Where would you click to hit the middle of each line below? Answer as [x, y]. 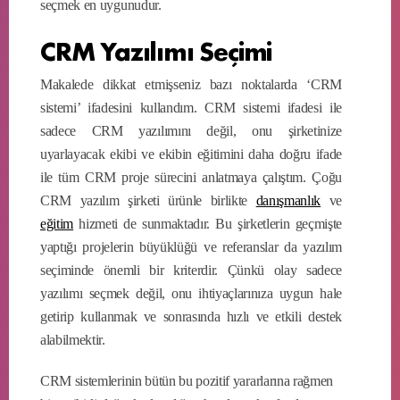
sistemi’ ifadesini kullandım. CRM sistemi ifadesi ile [191, 107]
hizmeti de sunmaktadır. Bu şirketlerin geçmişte [208, 223]
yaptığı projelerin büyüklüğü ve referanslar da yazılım [191, 246]
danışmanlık [288, 200]
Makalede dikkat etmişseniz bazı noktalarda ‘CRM [191, 84]
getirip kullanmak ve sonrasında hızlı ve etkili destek [191, 316]
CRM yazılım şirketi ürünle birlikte [148, 200]
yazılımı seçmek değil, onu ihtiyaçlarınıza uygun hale [191, 293]
